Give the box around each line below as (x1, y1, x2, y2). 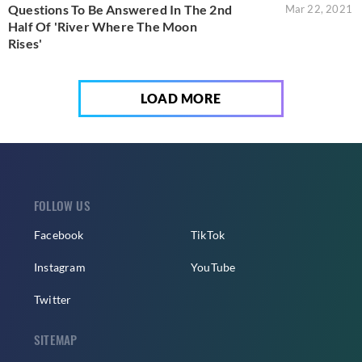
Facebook (34, 228, 84, 242)
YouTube (191, 260, 236, 275)
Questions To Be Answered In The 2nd (8, 2, 232, 18)
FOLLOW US (34, 196, 90, 215)
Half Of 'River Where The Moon (8, 19, 197, 35)
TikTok (191, 228, 225, 242)
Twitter (34, 293, 72, 307)
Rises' (8, 36, 43, 52)
